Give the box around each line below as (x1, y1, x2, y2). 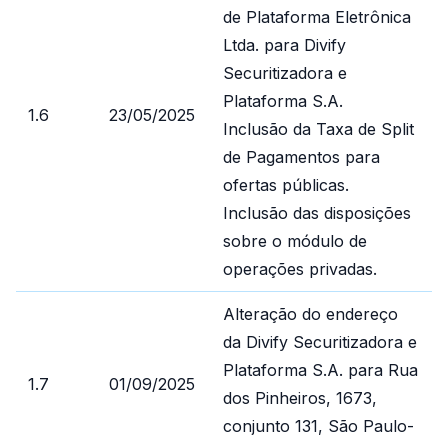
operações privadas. (223, 259, 377, 279)
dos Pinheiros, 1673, (223, 388, 377, 408)
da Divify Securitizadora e (223, 332, 417, 352)
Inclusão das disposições (223, 203, 411, 223)
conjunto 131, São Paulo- (223, 416, 414, 436)
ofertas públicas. (223, 175, 349, 195)
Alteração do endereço (223, 304, 398, 324)
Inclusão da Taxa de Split (223, 119, 414, 139)
